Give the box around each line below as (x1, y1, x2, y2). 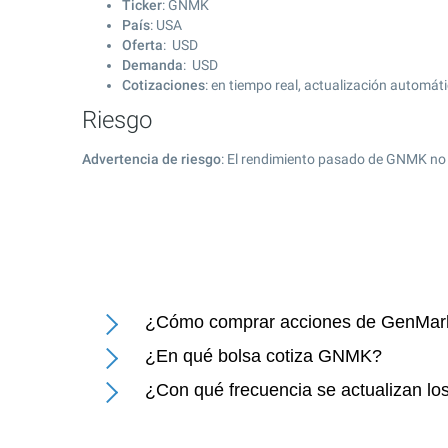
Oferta (122, 37, 163, 53)
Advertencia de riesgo (82, 151, 221, 167)
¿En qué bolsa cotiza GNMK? (145, 346, 382, 366)
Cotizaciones (122, 77, 205, 93)
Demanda (122, 57, 183, 73)
